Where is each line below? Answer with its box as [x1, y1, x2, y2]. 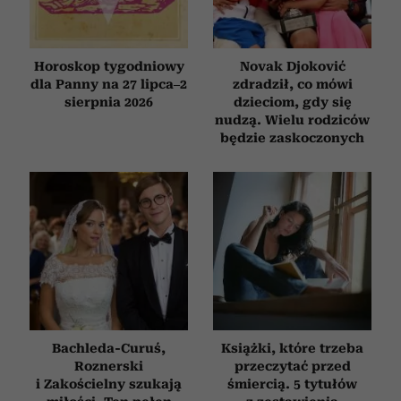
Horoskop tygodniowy [33, 58, 184, 73]
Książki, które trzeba [221, 340, 363, 355]
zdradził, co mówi [232, 76, 353, 91]
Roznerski [74, 358, 143, 373]
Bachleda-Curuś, [52, 340, 166, 355]
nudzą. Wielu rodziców [215, 112, 370, 127]
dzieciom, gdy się [233, 94, 352, 109]
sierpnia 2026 [64, 94, 153, 109]
